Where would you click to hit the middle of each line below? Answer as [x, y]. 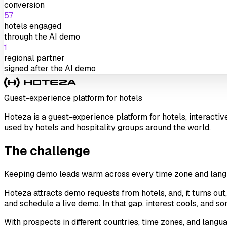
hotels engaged [33, 26]
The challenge [47, 150]
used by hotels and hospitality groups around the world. [107, 127]
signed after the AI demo [50, 68]
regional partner [34, 58]
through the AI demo [42, 36]
